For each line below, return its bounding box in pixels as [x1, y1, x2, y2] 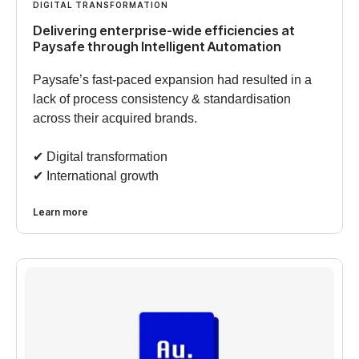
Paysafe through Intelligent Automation [33, 38, 281, 54]
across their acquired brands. [33, 111, 197, 125]
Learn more [33, 205, 88, 218]
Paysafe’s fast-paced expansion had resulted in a [33, 72, 312, 87]
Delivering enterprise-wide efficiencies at [33, 22, 295, 38]
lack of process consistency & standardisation [33, 91, 291, 106]
